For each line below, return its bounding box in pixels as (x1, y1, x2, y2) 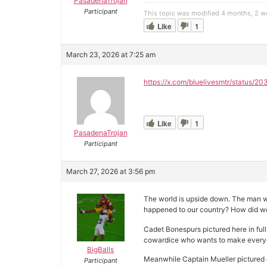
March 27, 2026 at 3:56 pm (66, 167, 155, 176)
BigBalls (87, 245, 114, 254)
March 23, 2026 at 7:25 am (66, 50, 156, 60)
